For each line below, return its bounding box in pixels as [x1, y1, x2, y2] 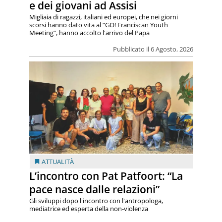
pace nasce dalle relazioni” [29, 182, 160, 197]
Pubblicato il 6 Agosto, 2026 [112, 45, 193, 54]
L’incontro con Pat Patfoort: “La [29, 169, 183, 183]
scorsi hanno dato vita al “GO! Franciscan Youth [29, 20, 168, 30]
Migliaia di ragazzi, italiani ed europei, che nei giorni [29, 12, 178, 22]
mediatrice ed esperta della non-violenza [29, 204, 148, 214]
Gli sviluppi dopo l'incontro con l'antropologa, [29, 196, 163, 206]
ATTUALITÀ [41, 157, 74, 166]
